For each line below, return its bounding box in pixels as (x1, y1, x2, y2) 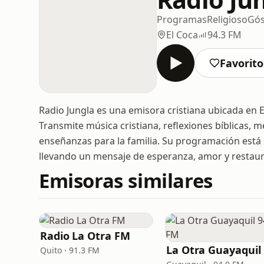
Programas (157, 12, 207, 26)
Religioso (207, 12, 247, 26)
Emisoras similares (39, 167, 213, 194)
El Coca (166, 28, 198, 41)
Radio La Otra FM (40, 229, 130, 243)
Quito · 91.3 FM (40, 245, 100, 256)
